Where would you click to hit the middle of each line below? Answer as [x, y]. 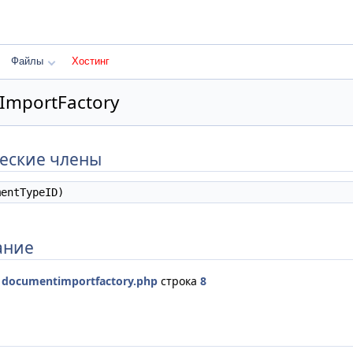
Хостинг [91, 61]
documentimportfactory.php [80, 281]
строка [179, 281]
